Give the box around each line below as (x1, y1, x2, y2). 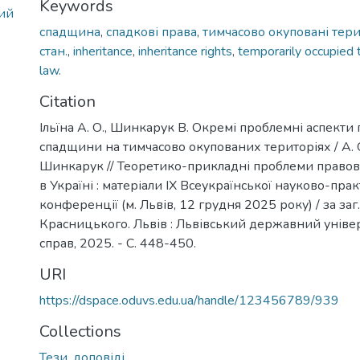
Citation (39, 91, 96, 112)
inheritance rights (138, 43, 232, 60)
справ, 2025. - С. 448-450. (39, 235, 196, 252)
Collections (39, 321, 121, 342)
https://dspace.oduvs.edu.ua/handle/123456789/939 (39, 292, 339, 309)
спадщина (39, 23, 100, 41)
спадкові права (106, 23, 197, 41)
